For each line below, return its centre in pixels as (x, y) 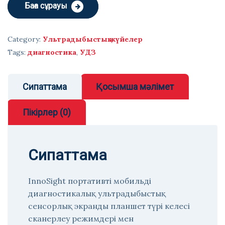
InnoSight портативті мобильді (90, 181)
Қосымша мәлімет (135, 87)
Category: (25, 39)
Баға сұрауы (46, 6)
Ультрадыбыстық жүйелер (93, 39)
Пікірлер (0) (47, 112)
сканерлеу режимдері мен (81, 218)
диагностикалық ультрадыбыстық (97, 193)
